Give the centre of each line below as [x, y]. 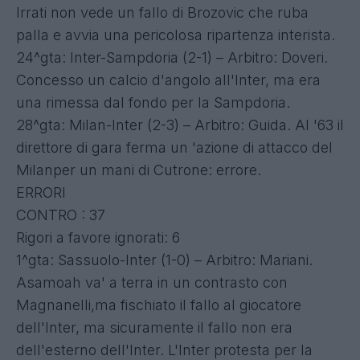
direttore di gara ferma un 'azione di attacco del [174, 147]
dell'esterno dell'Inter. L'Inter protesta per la [164, 350]
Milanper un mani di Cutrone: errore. [139, 170]
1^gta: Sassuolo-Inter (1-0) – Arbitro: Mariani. [164, 260]
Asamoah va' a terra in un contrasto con [152, 282]
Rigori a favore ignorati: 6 [98, 237]
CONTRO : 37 [61, 215]
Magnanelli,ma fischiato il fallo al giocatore [159, 305]
